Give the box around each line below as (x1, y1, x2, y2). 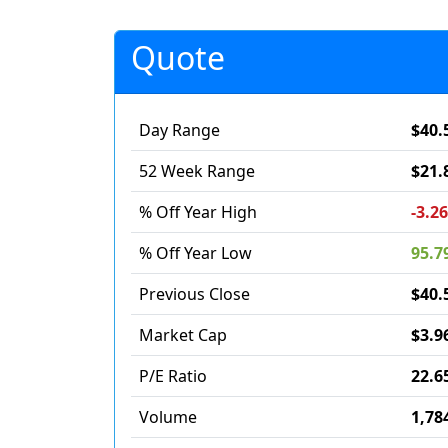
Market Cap (139, 324, 227, 346)
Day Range (139, 119, 220, 141)
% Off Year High (139, 201, 257, 223)
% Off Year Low (139, 242, 252, 264)
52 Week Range (139, 160, 255, 182)
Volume (139, 406, 197, 428)
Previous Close (139, 283, 250, 305)
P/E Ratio (139, 365, 207, 387)
